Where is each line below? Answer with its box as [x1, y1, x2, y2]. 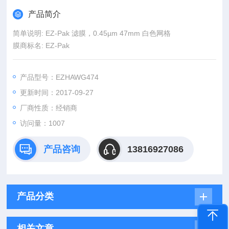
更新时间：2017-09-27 [20, 88, 94, 97]
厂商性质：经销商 [20, 104, 78, 112]
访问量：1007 [20, 119, 65, 127]
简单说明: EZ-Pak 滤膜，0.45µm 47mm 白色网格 [13, 29, 171, 37]
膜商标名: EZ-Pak [13, 41, 70, 50]
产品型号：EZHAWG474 [20, 73, 99, 81]
